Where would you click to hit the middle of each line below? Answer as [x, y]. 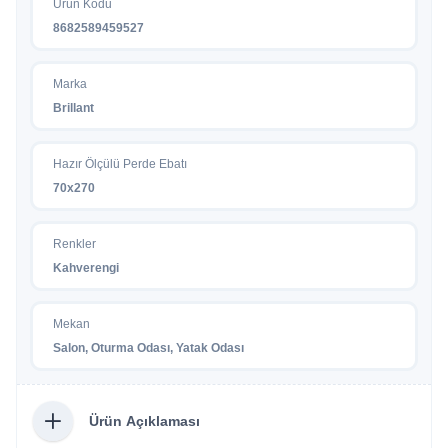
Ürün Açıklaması [144, 420]
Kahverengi [86, 267]
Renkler [74, 243]
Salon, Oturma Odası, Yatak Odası [148, 347]
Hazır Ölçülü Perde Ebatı [120, 163]
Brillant [73, 107]
